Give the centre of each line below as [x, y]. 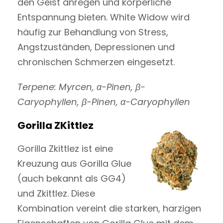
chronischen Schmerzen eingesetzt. [96, 62]
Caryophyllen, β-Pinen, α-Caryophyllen [104, 102]
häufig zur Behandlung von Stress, [93, 32]
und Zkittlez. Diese [56, 193]
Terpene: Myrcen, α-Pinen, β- [81, 87]
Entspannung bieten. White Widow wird [104, 17]
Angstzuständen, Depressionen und [96, 47]
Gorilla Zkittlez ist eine [65, 148]
